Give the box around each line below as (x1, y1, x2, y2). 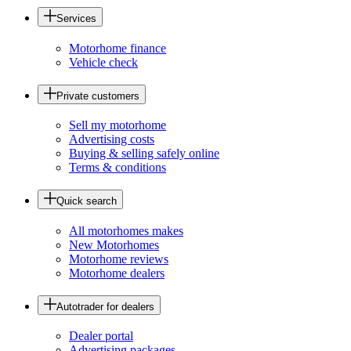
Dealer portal (69, 329, 133, 343)
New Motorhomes (69, 237, 159, 251)
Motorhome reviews (69, 251, 168, 266)
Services (56, 13, 96, 25)
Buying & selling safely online (69, 147, 219, 161)
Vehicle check (69, 55, 138, 69)
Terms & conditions (69, 161, 166, 175)
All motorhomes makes (69, 223, 183, 237)
